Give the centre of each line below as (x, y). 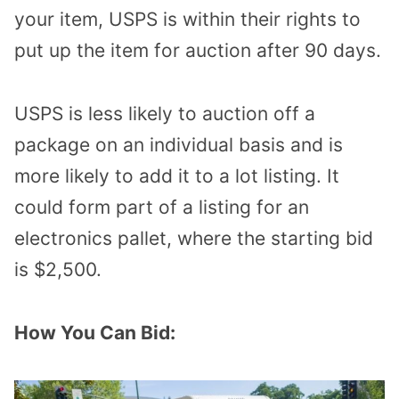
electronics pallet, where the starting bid (194, 239)
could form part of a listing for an (162, 208)
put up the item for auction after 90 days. (198, 51)
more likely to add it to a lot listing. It (177, 176)
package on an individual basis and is (179, 145)
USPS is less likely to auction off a (165, 114)
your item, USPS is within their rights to (187, 20)
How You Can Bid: (95, 332)
